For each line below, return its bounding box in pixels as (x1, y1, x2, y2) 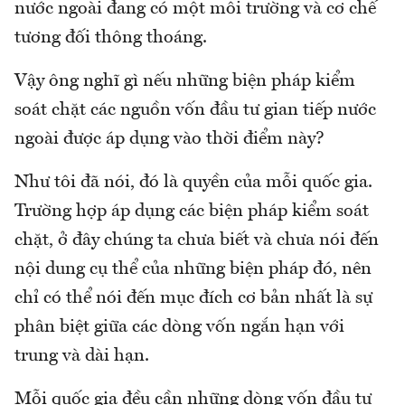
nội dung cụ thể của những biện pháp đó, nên (14, 260, 372, 279)
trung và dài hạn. (14, 347, 149, 366)
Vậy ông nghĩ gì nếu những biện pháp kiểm (14, 72, 355, 91)
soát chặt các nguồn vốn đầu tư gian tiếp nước (14, 101, 376, 120)
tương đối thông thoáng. (14, 29, 207, 48)
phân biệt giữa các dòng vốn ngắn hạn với (14, 318, 344, 337)
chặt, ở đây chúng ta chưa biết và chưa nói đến (14, 231, 379, 250)
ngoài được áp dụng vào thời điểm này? (14, 130, 325, 149)
